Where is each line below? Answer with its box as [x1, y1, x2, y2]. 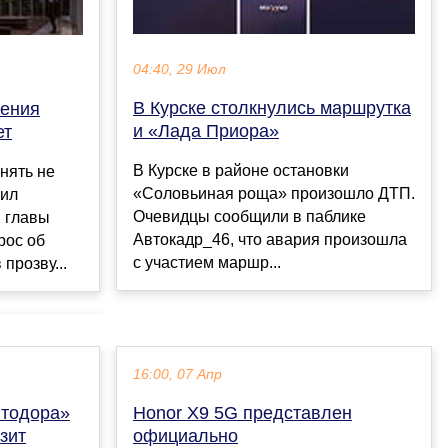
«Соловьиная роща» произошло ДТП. [133, 185, 415, 203]
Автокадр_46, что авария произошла [133, 231, 407, 249]
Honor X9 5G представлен [133, 402, 352, 423]
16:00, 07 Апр [133, 366, 222, 382]
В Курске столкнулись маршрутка [133, 98, 411, 119]
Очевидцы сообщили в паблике [133, 208, 366, 226]
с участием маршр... [133, 254, 281, 272]
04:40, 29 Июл [133, 62, 226, 78]
